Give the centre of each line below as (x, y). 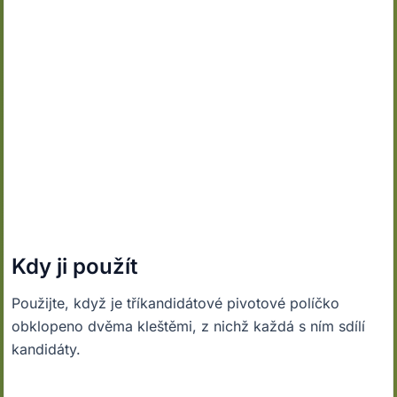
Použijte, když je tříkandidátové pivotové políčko (176, 303)
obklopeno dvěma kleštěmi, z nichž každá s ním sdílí (189, 326)
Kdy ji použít (75, 266)
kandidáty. (47, 349)
